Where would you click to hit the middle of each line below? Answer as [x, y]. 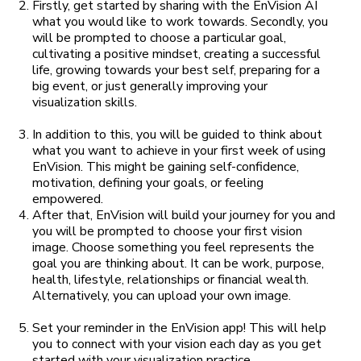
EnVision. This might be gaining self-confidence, [166, 167]
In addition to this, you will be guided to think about [177, 135]
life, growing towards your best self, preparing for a [176, 71]
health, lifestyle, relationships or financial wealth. [170, 280]
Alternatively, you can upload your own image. [162, 296]
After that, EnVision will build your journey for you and [184, 216]
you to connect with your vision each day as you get [177, 344]
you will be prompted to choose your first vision [167, 232]
